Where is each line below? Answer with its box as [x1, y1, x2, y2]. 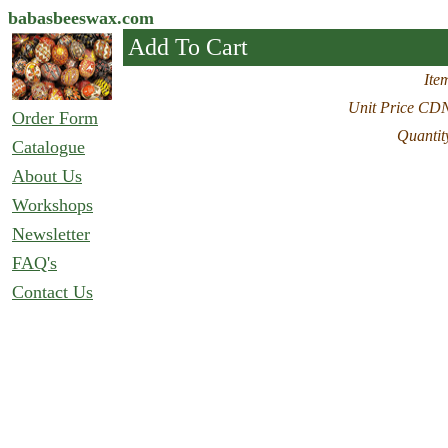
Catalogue [12, 137, 85, 157]
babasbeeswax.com [8, 8, 154, 28]
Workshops [12, 195, 93, 215]
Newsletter [12, 224, 90, 244]
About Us [12, 166, 82, 186]
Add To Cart [128, 34, 248, 60]
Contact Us [12, 282, 93, 302]
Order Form [12, 108, 98, 128]
